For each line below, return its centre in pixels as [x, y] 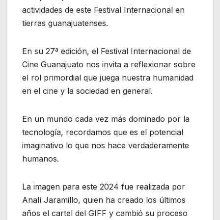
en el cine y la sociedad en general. [87, 91]
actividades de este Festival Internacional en [103, 10]
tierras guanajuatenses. [65, 23]
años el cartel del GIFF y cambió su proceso [105, 213]
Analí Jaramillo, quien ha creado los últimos [104, 200]
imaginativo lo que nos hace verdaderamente [106, 146]
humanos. [41, 159]
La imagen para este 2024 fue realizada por [104, 187]
